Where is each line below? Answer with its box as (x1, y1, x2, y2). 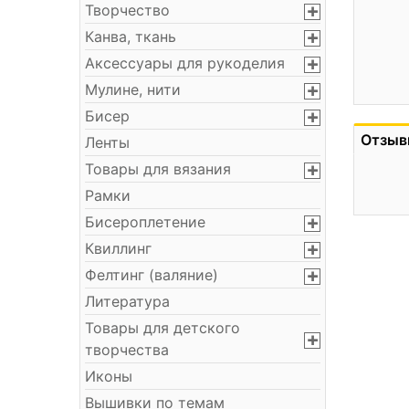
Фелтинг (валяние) (85, 266, 218, 284)
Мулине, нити (85, 80, 181, 99)
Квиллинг (85, 239, 152, 257)
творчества (85, 341, 169, 359)
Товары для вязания (85, 160, 231, 178)
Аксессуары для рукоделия (85, 54, 285, 72)
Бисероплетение (85, 213, 205, 231)
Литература (85, 292, 170, 310)
